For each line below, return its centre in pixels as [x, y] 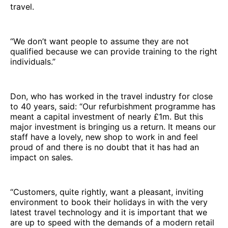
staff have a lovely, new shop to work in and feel [104, 137]
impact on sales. [41, 158]
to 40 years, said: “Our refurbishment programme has [113, 107]
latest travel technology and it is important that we [109, 212]
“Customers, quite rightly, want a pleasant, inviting [107, 192]
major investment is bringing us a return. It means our [113, 127]
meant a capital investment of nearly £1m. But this [107, 117]
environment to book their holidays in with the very [109, 202]
